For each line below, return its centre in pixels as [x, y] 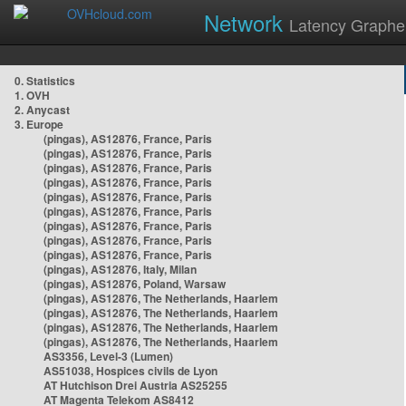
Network [246, 22]
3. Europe [39, 124]
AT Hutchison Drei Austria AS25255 [135, 385]
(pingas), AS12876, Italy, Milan [120, 269]
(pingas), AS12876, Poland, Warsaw [135, 284]
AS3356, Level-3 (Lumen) [108, 356]
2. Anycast [42, 110]
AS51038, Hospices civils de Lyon [130, 371]
